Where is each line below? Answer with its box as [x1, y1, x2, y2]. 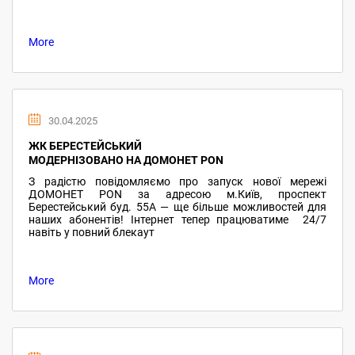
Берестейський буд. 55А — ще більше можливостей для [29, 200, 326, 213]
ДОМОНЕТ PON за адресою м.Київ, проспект [29, 188, 326, 200]
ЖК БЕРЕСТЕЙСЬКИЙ [29, 139, 142, 152]
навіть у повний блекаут [29, 226, 155, 239]
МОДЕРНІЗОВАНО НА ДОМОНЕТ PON [29, 154, 223, 166]
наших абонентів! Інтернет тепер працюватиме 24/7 [29, 213, 326, 226]
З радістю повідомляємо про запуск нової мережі [29, 175, 326, 188]
